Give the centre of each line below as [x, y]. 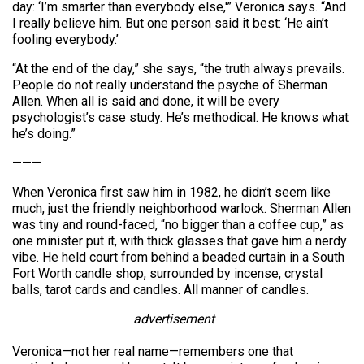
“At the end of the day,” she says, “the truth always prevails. [178, 69]
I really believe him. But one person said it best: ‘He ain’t [170, 24]
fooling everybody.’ [65, 40]
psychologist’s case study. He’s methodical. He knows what [180, 118]
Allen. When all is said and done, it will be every [146, 102]
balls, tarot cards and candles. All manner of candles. [160, 290]
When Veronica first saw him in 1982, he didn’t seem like [171, 193]
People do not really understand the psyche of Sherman [170, 85]
